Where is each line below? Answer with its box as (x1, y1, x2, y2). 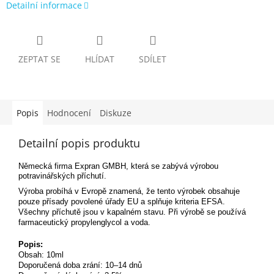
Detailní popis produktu (18, 135, 140, 150)
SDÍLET (139, 53, 166, 65)
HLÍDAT (85, 53, 114, 65)
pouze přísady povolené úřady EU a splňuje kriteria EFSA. (18, 196, 225, 206)
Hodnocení (47, 106, 91, 119)
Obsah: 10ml (18, 250, 64, 259)
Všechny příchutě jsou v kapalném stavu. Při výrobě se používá (18, 207, 246, 217)
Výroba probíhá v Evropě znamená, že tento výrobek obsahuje (18, 186, 240, 196)
